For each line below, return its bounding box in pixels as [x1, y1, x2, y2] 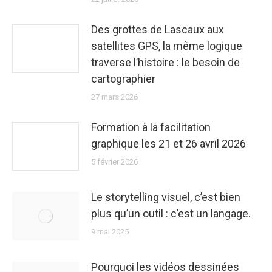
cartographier [91, 72, 155, 85]
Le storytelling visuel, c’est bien [91, 190, 240, 203]
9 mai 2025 [91, 226, 129, 236]
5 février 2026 [91, 157, 138, 166]
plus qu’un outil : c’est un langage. [91, 206, 251, 220]
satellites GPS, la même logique [91, 39, 242, 52]
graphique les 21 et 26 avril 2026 [91, 137, 246, 150]
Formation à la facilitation [91, 120, 211, 134]
